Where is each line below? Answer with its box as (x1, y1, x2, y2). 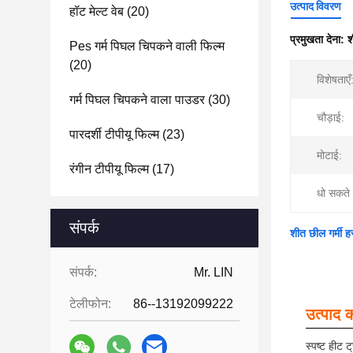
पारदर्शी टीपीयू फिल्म (69, 128, 159, 141)
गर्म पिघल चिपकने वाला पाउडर (69, 93, 205, 106)
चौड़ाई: (317, 111, 344, 124)
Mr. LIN (194, 266, 233, 279)
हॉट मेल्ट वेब (69, 5, 124, 18)
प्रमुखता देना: (290, 33, 347, 46)
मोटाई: (317, 149, 342, 162)
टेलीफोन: (69, 297, 111, 310)
